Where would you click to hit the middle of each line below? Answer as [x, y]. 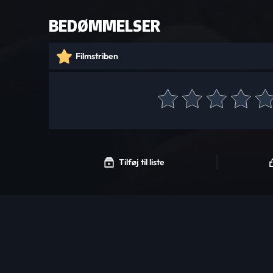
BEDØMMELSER [105, 26]
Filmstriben [97, 56]
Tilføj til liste [142, 162]
